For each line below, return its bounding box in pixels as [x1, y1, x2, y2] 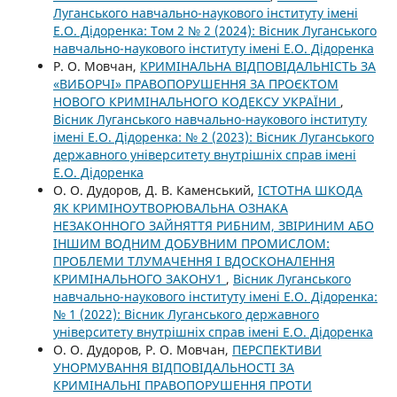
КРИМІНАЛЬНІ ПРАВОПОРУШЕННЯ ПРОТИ [52, 377, 312, 394]
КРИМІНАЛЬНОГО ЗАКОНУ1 [52, 270, 226, 288]
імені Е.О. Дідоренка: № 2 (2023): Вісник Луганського [52, 128, 374, 146]
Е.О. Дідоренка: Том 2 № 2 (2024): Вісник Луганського [52, 22, 377, 40]
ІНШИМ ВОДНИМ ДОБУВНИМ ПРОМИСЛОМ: [52, 235, 330, 253]
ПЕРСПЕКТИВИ [231, 341, 322, 359]
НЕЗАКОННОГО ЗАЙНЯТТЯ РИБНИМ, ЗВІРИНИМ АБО [52, 217, 374, 235]
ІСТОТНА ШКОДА [257, 182, 362, 199]
